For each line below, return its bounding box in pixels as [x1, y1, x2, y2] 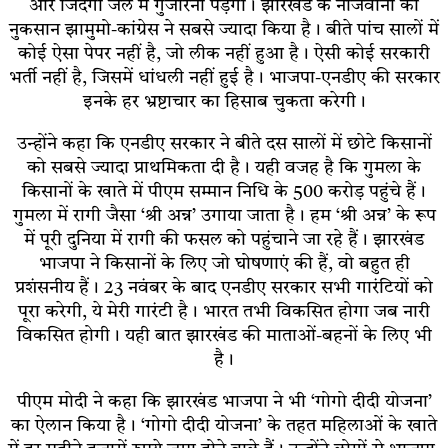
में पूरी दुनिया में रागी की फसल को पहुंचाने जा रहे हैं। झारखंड [24, 230, 424, 249]
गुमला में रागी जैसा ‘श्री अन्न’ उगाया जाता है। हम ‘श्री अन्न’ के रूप [12, 206, 436, 225]
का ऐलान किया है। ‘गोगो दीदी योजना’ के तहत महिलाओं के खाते [11, 416, 437, 435]
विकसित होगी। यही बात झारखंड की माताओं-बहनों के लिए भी [16, 326, 432, 345]
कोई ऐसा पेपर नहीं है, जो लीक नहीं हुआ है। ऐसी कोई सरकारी [18, 44, 430, 63]
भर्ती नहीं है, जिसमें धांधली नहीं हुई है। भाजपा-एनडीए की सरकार [8, 68, 440, 87]
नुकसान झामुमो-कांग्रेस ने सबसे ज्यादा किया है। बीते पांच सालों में [9, 20, 439, 39]
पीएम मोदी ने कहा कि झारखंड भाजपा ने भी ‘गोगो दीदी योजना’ [16, 392, 432, 411]
